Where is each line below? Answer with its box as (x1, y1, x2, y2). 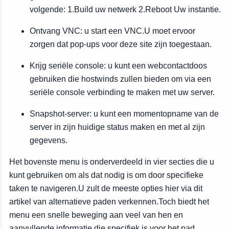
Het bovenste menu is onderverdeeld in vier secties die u (9, 157, 214, 166)
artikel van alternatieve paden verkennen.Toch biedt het (9, 197, 209, 206)
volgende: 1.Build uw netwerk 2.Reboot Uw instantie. (30, 5, 221, 14)
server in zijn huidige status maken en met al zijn (30, 123, 205, 131)
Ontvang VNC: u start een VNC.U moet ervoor (30, 27, 195, 35)
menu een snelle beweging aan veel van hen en (9, 211, 183, 219)
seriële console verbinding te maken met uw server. (30, 88, 215, 97)
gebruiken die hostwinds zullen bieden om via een (30, 75, 211, 83)
